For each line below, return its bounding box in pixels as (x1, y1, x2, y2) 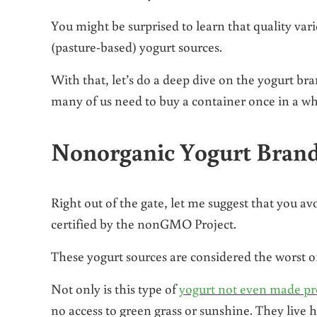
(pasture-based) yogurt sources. (51, 37, 222, 55)
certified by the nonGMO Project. (51, 214, 236, 233)
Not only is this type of (51, 279, 179, 298)
